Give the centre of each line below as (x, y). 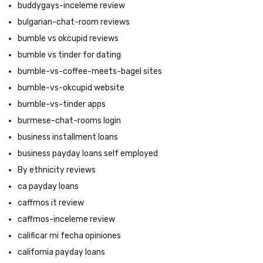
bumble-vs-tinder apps (62, 104)
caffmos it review (51, 203)
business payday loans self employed (88, 153)
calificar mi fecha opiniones (69, 235)
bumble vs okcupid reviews (68, 38)
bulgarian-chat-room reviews (74, 22)
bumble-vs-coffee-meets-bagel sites (90, 71)
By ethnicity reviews (57, 170)
